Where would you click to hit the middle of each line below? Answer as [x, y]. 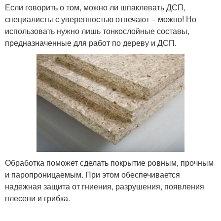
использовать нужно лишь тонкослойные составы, [97, 31]
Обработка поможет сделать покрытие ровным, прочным [109, 163]
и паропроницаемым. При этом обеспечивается [92, 175]
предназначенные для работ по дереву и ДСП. [91, 42]
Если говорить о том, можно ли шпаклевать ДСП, [95, 7]
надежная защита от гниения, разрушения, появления [105, 186]
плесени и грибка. [37, 198]
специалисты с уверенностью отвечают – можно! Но [101, 19]
